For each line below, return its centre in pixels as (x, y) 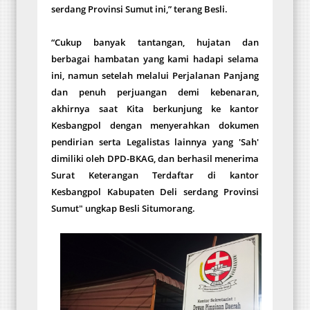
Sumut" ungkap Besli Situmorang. (123, 208)
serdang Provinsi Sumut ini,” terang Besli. (139, 9)
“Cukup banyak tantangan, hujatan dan (155, 42)
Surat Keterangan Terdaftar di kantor (155, 175)
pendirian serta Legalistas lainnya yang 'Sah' (155, 142)
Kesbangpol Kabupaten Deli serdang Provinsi (155, 191)
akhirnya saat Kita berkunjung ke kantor (155, 108)
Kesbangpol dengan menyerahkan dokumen (155, 125)
